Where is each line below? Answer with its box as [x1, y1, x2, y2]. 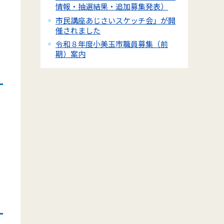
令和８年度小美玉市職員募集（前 [55, 38, 168, 49]
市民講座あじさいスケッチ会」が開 [55, 14, 175, 25]
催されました [55, 24, 100, 35]
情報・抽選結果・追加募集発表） [55, 1, 168, 12]
